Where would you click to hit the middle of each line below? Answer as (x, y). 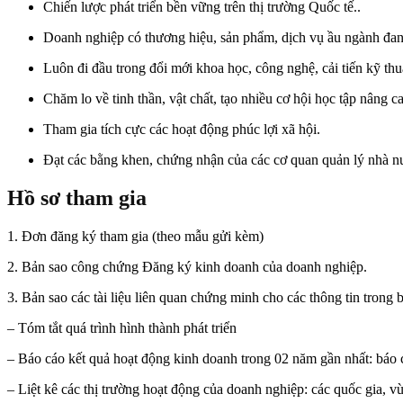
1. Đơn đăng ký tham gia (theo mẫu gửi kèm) (135, 236)
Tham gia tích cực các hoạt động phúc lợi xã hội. (182, 130)
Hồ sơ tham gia (77, 198)
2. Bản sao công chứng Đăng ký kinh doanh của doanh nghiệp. (187, 267)
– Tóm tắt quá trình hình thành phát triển (122, 328)
